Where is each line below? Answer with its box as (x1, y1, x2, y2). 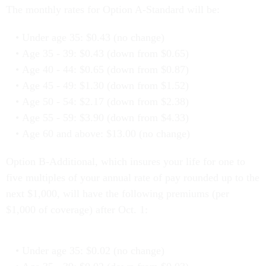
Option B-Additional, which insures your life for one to (6, 156, 245, 168)
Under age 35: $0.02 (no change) (21, 245, 164, 257)
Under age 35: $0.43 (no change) (21, 31, 164, 44)
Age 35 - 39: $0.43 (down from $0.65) (21, 47, 189, 60)
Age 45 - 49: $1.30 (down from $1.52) (21, 80, 189, 92)
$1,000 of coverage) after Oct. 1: (6, 204, 148, 216)
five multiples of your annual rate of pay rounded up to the (6, 172, 259, 184)
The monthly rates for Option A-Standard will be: (6, 4, 220, 16)
